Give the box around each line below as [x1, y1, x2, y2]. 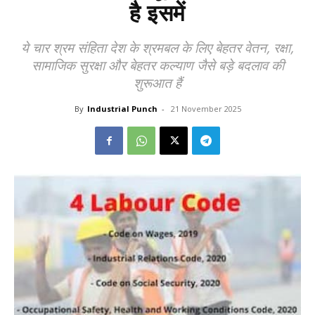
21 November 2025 [170, 103, 241, 114]
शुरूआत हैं [134, 74, 181, 92]
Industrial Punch [86, 103, 157, 114]
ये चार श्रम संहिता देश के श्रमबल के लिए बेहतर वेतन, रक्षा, [21, 39, 294, 57]
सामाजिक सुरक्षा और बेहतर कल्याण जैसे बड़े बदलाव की [31, 56, 284, 75]
